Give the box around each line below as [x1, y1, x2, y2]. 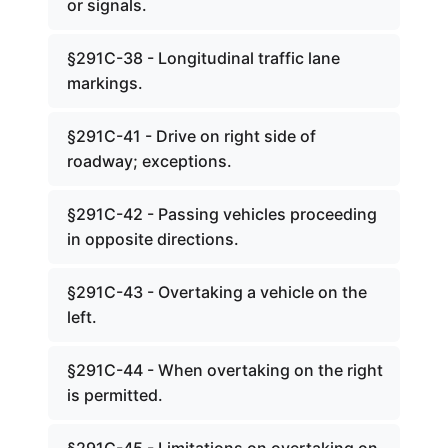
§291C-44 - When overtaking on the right [67, 360, 383, 380]
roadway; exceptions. [67, 151, 232, 171]
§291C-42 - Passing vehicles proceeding [67, 204, 377, 224]
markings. [67, 73, 143, 93]
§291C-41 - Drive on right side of [67, 126, 316, 146]
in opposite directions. [67, 229, 239, 249]
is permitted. [67, 385, 163, 405]
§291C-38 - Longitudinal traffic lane [67, 48, 340, 68]
